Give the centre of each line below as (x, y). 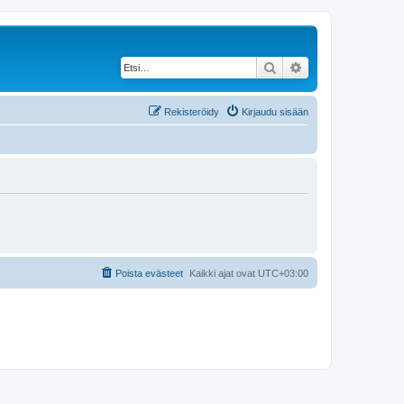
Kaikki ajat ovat (224, 273)
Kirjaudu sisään (275, 112)
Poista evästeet (149, 273)
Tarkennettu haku (353, 67)
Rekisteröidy (192, 112)
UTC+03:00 (283, 273)
